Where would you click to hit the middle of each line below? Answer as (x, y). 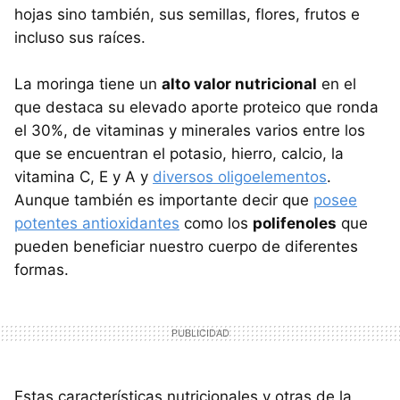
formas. (42, 269)
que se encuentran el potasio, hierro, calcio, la (179, 153)
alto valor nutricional (239, 83)
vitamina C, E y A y (83, 176)
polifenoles (295, 223)
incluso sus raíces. (80, 37)
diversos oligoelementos (240, 176)
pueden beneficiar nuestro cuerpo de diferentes (186, 246)
